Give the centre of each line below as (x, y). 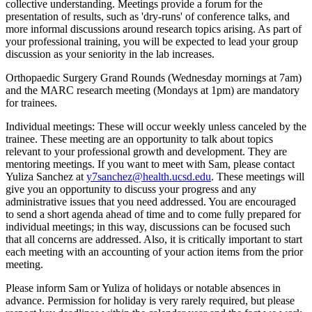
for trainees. (31, 103)
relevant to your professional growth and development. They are (146, 152)
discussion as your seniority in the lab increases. (110, 54)
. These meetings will (258, 177)
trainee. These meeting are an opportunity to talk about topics (139, 139)
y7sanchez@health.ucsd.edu (149, 177)
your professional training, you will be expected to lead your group (152, 42)
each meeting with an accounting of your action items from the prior (154, 252)
